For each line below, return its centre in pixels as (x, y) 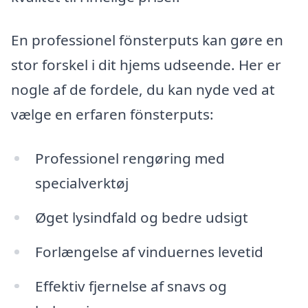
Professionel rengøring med (130, 158)
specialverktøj (81, 183)
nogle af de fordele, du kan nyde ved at (143, 90)
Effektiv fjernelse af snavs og (131, 286)
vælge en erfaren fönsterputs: (112, 114)
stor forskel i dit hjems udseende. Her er (146, 65)
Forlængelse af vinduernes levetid (149, 251)
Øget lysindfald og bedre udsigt (141, 217)
